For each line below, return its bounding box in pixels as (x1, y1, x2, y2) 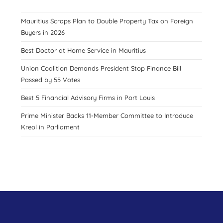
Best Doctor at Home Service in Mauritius (21, 46, 146, 54)
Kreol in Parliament (21, 122, 80, 131)
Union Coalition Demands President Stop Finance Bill (21, 64, 182, 72)
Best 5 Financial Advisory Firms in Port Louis (21, 93, 155, 102)
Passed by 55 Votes (21, 75, 81, 84)
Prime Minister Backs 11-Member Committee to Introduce (21, 111, 194, 119)
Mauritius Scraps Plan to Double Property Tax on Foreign (21, 16, 194, 25)
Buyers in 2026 (21, 28, 65, 36)
